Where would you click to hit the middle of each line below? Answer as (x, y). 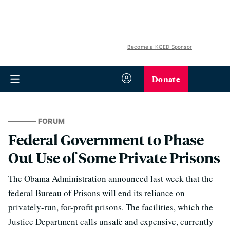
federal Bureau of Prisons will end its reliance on (97, 193)
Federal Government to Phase (106, 139)
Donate (166, 79)
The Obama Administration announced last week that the (111, 178)
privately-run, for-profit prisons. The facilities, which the (111, 207)
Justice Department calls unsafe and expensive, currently (111, 222)
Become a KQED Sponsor (159, 47)
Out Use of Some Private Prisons (114, 157)
